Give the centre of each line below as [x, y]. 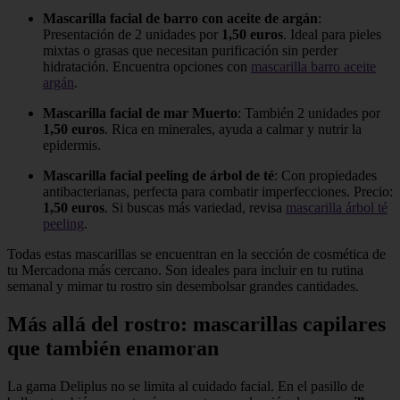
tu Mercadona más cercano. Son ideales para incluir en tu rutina [185, 271]
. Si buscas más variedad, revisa [195, 208]
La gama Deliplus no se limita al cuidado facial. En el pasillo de [186, 387]
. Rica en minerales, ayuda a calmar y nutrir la [233, 129]
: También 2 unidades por [309, 113]
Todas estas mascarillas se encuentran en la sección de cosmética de [196, 254]
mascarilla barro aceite [313, 67]
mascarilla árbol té [337, 208]
